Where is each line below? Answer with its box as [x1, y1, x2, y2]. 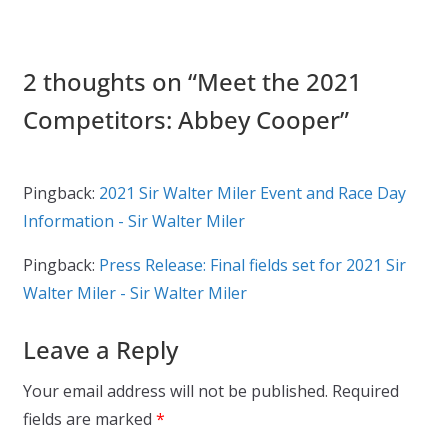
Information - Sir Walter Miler [22, 210, 245, 233]
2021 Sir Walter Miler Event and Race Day [98, 182, 406, 205]
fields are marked [22, 408, 156, 431]
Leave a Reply [22, 333, 178, 367]
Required [331, 380, 399, 403]
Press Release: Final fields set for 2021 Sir [98, 254, 406, 277]
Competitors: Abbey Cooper [22, 103, 340, 137]
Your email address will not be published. [22, 380, 328, 403]
